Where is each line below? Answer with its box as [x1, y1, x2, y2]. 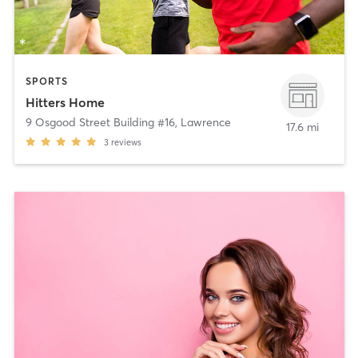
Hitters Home [25, 93, 105, 110]
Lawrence [180, 114, 231, 129]
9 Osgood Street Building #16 [25, 114, 175, 129]
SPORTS [25, 75, 68, 88]
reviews [110, 136, 141, 148]
